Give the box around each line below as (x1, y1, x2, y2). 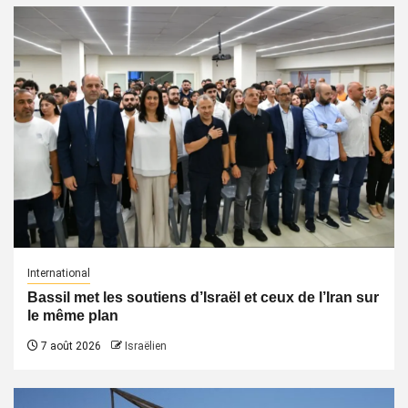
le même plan (27, 308, 118, 323)
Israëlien (125, 340, 167, 352)
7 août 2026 (38, 340, 101, 352)
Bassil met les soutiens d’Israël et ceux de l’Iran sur (27, 290, 379, 305)
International (27, 267, 90, 280)
